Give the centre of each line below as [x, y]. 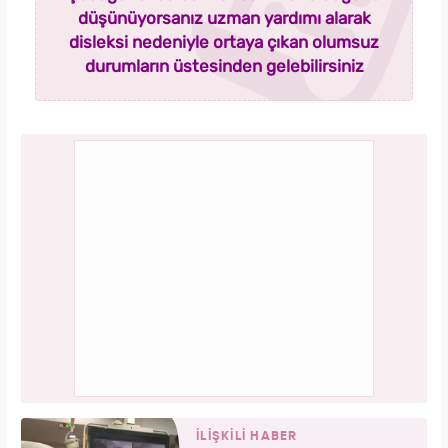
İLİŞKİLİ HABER [247, 437]
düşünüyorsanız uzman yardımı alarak [224, 18]
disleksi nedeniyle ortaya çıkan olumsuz [224, 42]
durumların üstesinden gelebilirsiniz [224, 66]
